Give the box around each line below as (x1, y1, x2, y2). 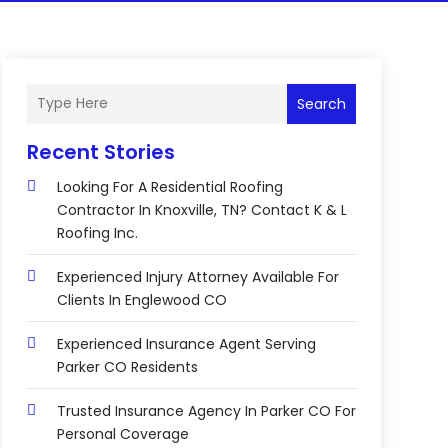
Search (296, 93, 346, 114)
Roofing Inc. (56, 222, 138, 243)
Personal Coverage (56, 423, 189, 444)
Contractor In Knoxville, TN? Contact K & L (56, 199, 347, 220)
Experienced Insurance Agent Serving (56, 333, 316, 354)
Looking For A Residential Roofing (56, 176, 283, 197)
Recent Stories (26, 137, 175, 166)
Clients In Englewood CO (56, 289, 227, 310)
